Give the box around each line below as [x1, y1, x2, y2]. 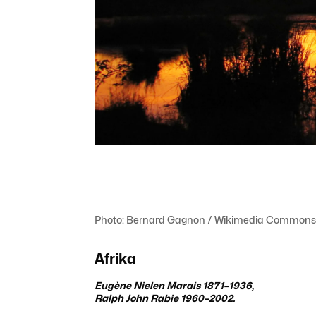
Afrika [94, 250, 136, 267]
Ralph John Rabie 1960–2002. [94, 292, 235, 304]
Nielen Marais [133, 279, 200, 291]
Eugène [94, 279, 133, 291]
